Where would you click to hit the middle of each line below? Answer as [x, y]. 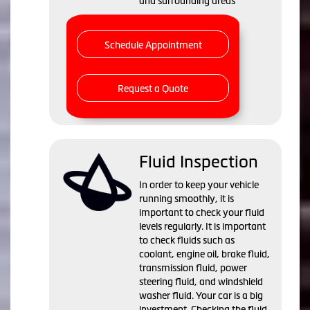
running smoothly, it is [186, 199]
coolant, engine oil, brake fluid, [204, 254]
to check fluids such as [187, 240]
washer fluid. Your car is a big [201, 296]
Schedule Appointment [153, 45]
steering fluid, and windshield [201, 282]
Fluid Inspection [199, 162]
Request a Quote [153, 89]
